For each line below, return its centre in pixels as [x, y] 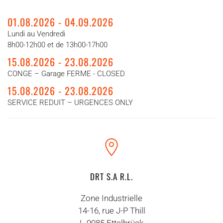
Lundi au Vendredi [36, 34]
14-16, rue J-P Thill [111, 211]
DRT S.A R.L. [111, 176]
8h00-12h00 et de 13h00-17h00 [57, 45]
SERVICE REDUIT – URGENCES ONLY [70, 103]
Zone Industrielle [111, 198]
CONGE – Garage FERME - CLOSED [66, 74]
